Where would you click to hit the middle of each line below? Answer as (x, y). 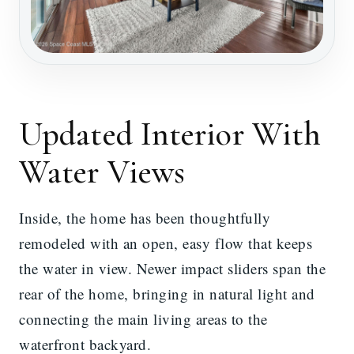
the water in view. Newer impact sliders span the (172, 269)
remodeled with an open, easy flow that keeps (166, 243)
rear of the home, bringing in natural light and (167, 294)
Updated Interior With (170, 134)
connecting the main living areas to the (143, 319)
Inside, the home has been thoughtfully (145, 218)
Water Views (102, 172)
